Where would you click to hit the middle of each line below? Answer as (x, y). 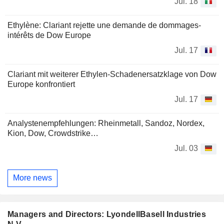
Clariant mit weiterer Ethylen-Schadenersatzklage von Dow (112, 74)
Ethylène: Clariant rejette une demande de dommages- (104, 25)
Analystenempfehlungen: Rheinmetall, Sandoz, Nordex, (106, 123)
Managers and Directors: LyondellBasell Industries (107, 214)
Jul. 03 (186, 148)
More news (32, 178)
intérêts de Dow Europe (49, 35)
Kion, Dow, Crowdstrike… (53, 133)
